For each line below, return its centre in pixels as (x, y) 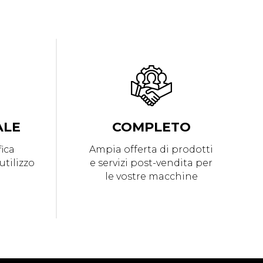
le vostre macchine (151, 176)
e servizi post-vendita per (151, 163)
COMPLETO (151, 127)
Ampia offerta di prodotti (151, 149)
